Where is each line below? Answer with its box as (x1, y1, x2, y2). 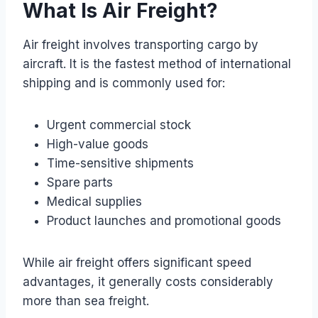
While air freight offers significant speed (23, 255, 251, 270)
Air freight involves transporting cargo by (23, 37, 258, 52)
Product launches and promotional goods (47, 213, 281, 228)
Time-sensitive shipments (47, 155, 194, 170)
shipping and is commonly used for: (23, 75, 225, 90)
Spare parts (47, 175, 113, 190)
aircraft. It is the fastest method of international (23, 56, 291, 71)
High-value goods (47, 136, 148, 151)
